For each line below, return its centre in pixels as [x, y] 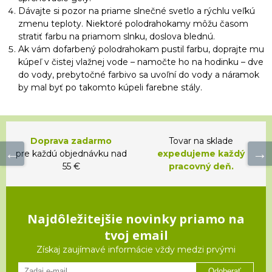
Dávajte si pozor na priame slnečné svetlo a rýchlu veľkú [137, 11]
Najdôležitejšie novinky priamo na [136, 219]
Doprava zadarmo [71, 141]
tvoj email [136, 235]
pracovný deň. [201, 166]
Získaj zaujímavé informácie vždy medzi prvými [136, 249]
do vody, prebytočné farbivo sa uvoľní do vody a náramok [139, 74]
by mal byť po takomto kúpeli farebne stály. [111, 87]
